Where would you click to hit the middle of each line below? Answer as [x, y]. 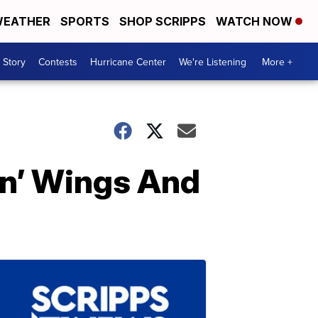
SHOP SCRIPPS [163, 21]
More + [277, 61]
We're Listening [213, 61]
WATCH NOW [256, 21]
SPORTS [85, 21]
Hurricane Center [128, 61]
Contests [58, 61]
